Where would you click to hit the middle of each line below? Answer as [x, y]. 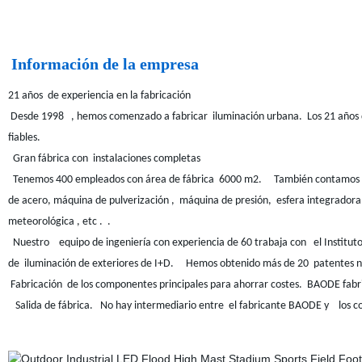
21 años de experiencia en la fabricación [99, 96]
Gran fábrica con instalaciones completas [104, 159]
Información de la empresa [109, 64]
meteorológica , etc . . [61, 222]
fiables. [24, 138]
